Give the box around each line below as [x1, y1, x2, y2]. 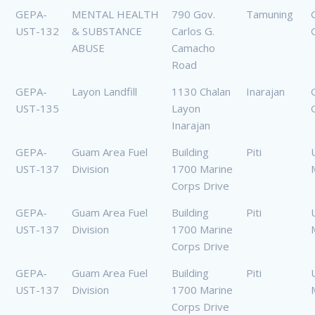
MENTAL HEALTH [72, 7, 159, 22]
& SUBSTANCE [72, 24, 142, 39]
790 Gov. [172, 7, 215, 22]
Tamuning [246, 7, 293, 22]
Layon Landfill [72, 84, 137, 99]
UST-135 [15, 101, 59, 116]
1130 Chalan [172, 84, 231, 99]
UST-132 [15, 24, 59, 39]
